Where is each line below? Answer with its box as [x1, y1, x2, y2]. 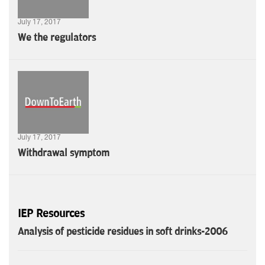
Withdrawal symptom [18, 147, 109, 159]
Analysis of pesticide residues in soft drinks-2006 [18, 225, 228, 238]
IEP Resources [18, 206, 85, 220]
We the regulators [18, 31, 96, 44]
